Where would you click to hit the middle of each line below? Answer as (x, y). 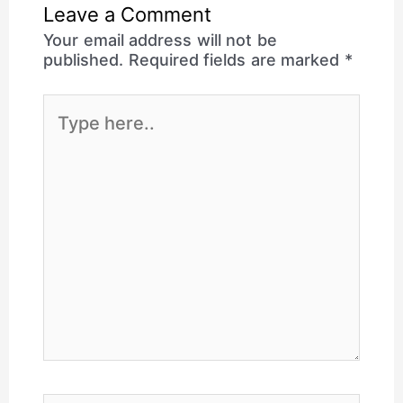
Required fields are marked (236, 59)
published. (84, 59)
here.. (65, 117)
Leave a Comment (128, 14)
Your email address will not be (160, 40)
